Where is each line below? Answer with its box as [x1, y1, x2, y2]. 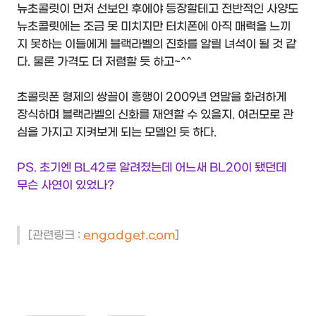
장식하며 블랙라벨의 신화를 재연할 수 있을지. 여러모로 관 [17, 108, 293, 122]
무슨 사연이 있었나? [17, 178, 114, 193]
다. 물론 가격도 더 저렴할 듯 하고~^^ [17, 55, 192, 69]
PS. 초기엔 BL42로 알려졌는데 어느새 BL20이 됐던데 [17, 161, 286, 175]
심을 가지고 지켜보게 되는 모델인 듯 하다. [17, 126, 217, 140]
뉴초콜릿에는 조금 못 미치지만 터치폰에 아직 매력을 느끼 [17, 20, 291, 34]
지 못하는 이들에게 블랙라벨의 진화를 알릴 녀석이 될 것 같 [17, 37, 296, 51]
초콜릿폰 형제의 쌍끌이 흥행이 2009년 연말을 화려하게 [17, 90, 286, 104]
